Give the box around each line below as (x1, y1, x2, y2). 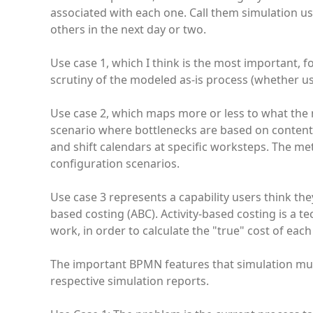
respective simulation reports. (50, 273, 209, 289)
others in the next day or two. (50, 22, 206, 37)
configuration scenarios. (50, 156, 180, 171)
